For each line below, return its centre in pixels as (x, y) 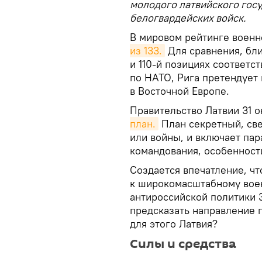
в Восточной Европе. (180, 91)
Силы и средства (183, 244)
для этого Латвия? (174, 224)
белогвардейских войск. (188, 18)
